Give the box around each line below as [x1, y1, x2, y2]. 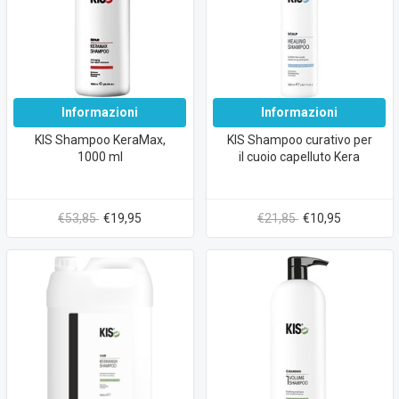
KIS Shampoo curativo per [226, 132, 372, 147]
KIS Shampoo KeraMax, [34, 132, 166, 147]
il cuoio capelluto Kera [239, 149, 360, 164]
